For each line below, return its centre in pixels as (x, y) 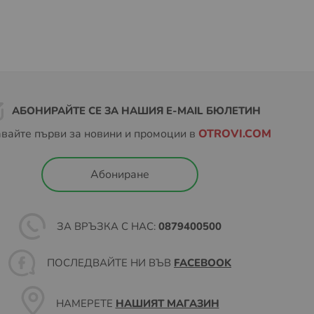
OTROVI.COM (235, 134)
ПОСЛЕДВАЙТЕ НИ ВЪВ (109, 263)
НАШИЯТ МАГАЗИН (167, 303)
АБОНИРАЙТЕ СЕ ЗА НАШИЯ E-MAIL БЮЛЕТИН (136, 111)
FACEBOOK (203, 263)
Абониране (120, 175)
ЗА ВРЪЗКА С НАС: (106, 226)
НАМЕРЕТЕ (84, 303)
